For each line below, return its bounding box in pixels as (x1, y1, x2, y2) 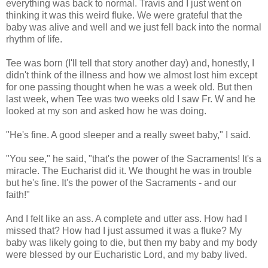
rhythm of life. (6, 34, 62, 45)
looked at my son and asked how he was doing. (6, 106, 206, 117)
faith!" (6, 190, 30, 200)
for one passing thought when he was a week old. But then (6, 82, 252, 93)
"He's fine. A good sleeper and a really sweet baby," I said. (6, 130, 251, 141)
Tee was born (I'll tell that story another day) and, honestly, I (6, 58, 254, 69)
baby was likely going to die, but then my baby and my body (6, 237, 257, 248)
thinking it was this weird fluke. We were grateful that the (6, 10, 242, 21)
